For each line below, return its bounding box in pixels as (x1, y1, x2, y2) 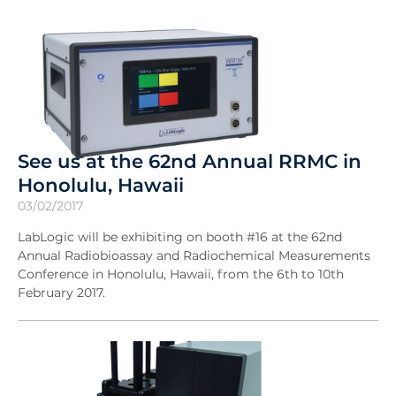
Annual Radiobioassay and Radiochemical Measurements (18, 247, 370, 264)
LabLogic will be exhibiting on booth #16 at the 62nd (18, 229, 342, 246)
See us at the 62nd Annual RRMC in (18, 149, 362, 173)
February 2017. (18, 285, 105, 301)
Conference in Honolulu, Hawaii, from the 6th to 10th (18, 266, 344, 283)
